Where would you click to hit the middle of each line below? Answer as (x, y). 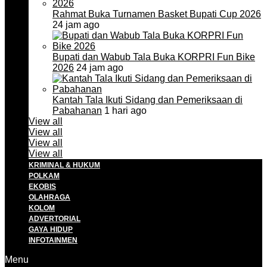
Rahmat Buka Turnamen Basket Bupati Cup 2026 (157, 14)
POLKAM (44, 176)
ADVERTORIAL (55, 219)
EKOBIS (42, 187)
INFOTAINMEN (53, 240)
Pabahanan (77, 111)
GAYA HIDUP (51, 229)
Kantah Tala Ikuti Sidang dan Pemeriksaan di (148, 100)
